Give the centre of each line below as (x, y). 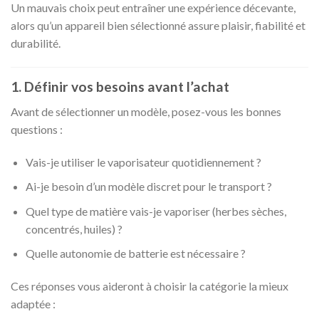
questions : (37, 129)
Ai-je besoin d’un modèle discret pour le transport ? (148, 187)
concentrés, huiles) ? (74, 229)
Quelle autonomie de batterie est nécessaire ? (135, 253)
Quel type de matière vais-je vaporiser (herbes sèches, (156, 211)
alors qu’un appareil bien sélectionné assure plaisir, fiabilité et (158, 26)
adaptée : (33, 304)
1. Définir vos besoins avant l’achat (120, 87)
